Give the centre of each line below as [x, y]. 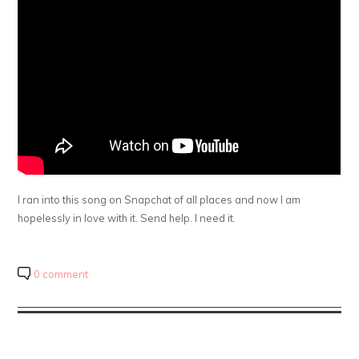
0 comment [61, 274]
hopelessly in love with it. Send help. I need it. [127, 218]
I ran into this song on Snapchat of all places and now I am [159, 199]
